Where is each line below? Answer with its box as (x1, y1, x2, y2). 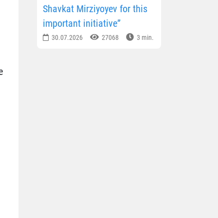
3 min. (135, 34, 154, 42)
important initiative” (43, 18, 121, 30)
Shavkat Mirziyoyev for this (43, 3, 147, 15)
